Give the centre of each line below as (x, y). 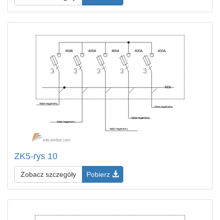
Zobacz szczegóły (48, 174)
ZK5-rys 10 (36, 156)
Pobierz (99, 174)
